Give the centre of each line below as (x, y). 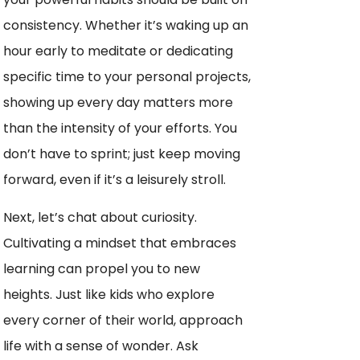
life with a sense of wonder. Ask (101, 346)
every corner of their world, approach (123, 320)
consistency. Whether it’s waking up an (126, 25)
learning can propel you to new (102, 269)
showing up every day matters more (118, 102)
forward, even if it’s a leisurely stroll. (115, 180)
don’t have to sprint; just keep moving (122, 154)
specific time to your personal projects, (127, 77)
